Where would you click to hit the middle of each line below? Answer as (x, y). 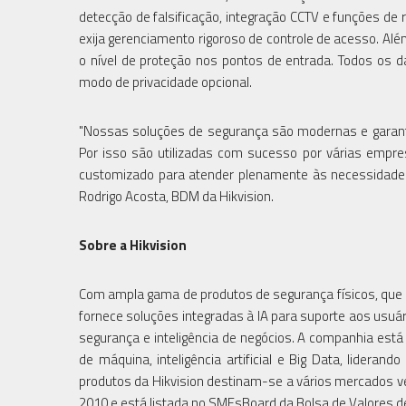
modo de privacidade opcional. (165, 82)
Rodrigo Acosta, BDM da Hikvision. (178, 196)
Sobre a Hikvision (133, 245)
